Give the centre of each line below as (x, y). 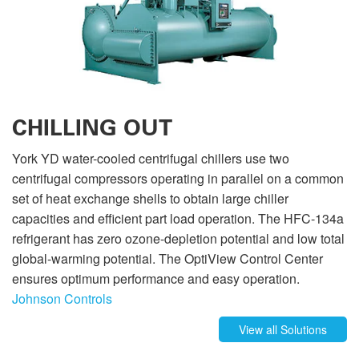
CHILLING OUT (92, 128)
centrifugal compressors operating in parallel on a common (178, 179)
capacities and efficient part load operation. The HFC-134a (178, 219)
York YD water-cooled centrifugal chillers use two (151, 159)
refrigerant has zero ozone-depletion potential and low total (178, 239)
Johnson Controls (62, 299)
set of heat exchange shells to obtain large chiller (150, 199)
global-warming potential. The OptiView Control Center (167, 259)
